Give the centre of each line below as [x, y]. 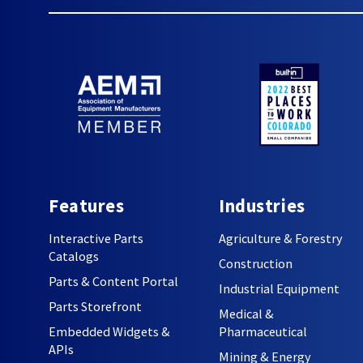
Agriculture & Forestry [281, 238]
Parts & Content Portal [113, 281]
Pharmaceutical [263, 331]
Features [87, 206]
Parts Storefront [95, 306]
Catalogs [74, 256]
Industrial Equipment [279, 288]
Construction [256, 263]
